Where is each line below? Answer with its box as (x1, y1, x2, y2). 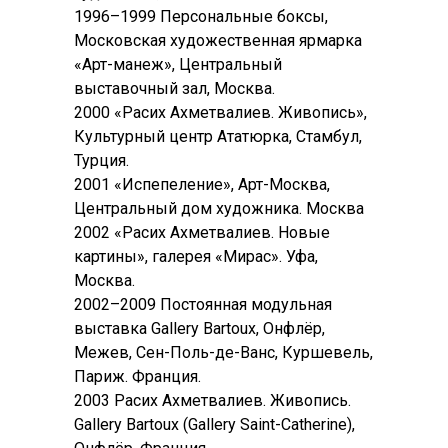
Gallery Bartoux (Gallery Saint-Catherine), (74, 415, 355, 435)
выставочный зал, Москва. (74, 79, 275, 99)
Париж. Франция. (74, 367, 201, 387)
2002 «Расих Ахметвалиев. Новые (74, 223, 330, 243)
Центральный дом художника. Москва (74, 199, 364, 219)
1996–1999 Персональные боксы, (74, 7, 328, 27)
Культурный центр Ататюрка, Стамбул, (74, 127, 362, 147)
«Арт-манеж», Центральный (74, 55, 282, 75)
